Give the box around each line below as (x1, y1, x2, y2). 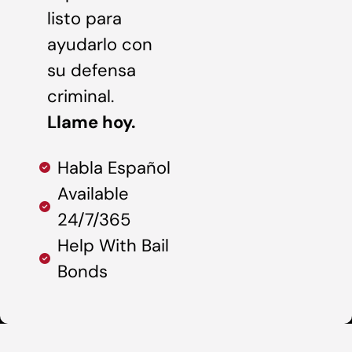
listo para (47, 7, 122, 31)
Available (57, 181, 129, 205)
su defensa (47, 59, 136, 82)
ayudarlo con (47, 33, 152, 57)
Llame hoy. (47, 111, 136, 134)
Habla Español (57, 156, 170, 179)
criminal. (47, 85, 114, 108)
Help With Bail (57, 233, 169, 257)
